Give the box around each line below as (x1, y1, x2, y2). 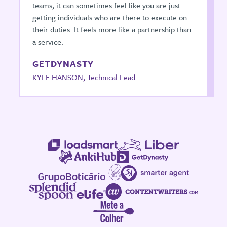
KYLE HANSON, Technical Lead (32, 71, 136, 83)
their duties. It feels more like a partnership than (32, 24, 192, 35)
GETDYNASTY (32, 57, 94, 70)
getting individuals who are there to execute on (32, 12, 187, 23)
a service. (32, 36, 64, 47)
